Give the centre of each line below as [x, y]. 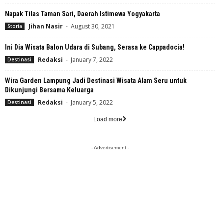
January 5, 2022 [92, 103]
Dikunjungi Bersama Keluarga [49, 90]
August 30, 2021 [93, 27]
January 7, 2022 [92, 60]
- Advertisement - [110, 148]
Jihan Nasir [46, 27]
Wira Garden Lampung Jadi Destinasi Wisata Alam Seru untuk [96, 81]
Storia [15, 26]
